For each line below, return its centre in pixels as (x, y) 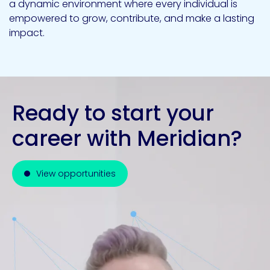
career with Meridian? (127, 139)
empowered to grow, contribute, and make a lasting (132, 19)
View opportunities (76, 174)
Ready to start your (113, 113)
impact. (27, 33)
